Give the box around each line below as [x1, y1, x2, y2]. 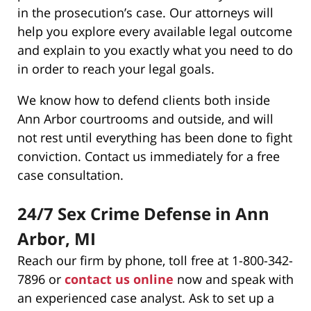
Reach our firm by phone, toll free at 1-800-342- [17, 251, 293, 269]
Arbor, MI [17, 226, 96, 250]
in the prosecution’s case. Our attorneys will [17, 4, 274, 21]
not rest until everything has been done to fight [17, 129, 292, 146]
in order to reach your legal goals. [17, 60, 215, 77]
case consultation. [17, 167, 124, 183]
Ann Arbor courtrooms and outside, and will [17, 110, 274, 127]
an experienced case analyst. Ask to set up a [17, 289, 274, 306]
